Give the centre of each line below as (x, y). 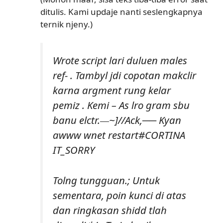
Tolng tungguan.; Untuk (106, 180)
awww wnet (80, 135)
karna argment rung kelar (112, 90)
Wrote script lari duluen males (120, 60)
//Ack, (130, 120)
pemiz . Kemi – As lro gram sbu (121, 105)
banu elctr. (76, 120)
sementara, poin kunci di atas (119, 195)
